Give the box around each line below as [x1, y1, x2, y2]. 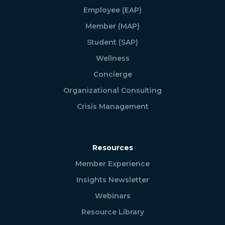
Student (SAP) [87, 38, 138, 47]
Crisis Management [76, 102, 149, 111]
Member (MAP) [85, 22, 140, 31]
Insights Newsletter [76, 175, 149, 185]
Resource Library [81, 207, 144, 217]
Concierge [93, 70, 132, 79]
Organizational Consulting [63, 86, 162, 95]
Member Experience [75, 159, 150, 169]
